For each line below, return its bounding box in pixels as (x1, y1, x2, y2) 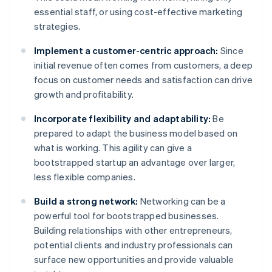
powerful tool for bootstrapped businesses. (34, 209, 219, 222)
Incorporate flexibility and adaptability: (34, 112, 211, 125)
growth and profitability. (34, 88, 134, 101)
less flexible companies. (34, 171, 135, 183)
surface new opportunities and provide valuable (34, 253, 234, 266)
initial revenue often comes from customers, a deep (34, 59, 253, 72)
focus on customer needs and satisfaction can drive (34, 73, 253, 86)
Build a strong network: (34, 195, 138, 208)
